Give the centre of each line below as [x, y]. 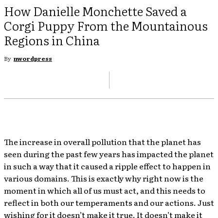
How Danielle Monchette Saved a [95, 11]
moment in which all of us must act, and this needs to [105, 190]
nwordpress [33, 58]
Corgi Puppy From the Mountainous [106, 25]
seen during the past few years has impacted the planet [109, 154]
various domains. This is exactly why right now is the [104, 178]
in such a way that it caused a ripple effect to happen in [107, 166]
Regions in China [52, 40]
